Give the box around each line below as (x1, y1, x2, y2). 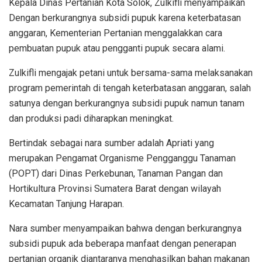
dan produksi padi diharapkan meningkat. (9, 112, 174, 124)
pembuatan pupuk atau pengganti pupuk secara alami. (9, 42, 225, 54)
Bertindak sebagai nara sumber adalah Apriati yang (9, 137, 214, 149)
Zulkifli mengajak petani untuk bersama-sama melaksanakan (9, 67, 253, 78)
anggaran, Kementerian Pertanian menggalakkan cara (9, 27, 222, 39)
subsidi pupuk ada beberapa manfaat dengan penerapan (9, 237, 236, 249)
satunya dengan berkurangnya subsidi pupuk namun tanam (9, 97, 244, 109)
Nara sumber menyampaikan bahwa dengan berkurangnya (9, 222, 242, 234)
